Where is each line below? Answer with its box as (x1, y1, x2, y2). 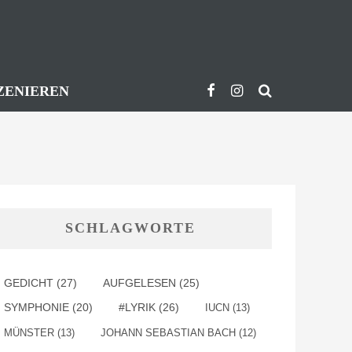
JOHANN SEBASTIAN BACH (101, 327, 236, 339)
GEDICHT (4, 277, 53, 289)
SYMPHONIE (4, 301, 69, 313)
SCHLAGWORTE (65, 220, 196, 236)
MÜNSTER (4, 327, 54, 339)
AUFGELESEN (103, 277, 176, 289)
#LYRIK (119, 301, 156, 313)
